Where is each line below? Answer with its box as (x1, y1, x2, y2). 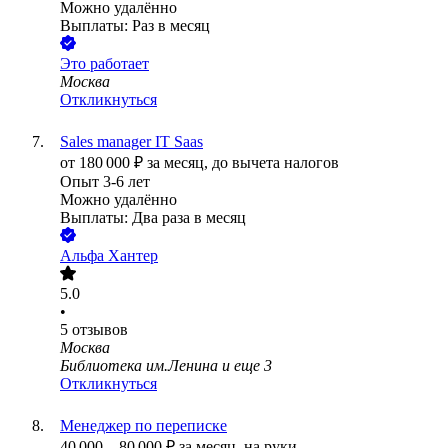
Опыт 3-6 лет (60, 173, 150, 191)
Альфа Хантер (60, 247, 158, 265)
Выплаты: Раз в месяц (60, 17, 210, 35)
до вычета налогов (212, 154, 339, 172)
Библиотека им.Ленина (60, 357, 218, 375)
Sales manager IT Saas (60, 133, 203, 151)
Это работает (60, 55, 149, 73)
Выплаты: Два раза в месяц (60, 209, 246, 227)
